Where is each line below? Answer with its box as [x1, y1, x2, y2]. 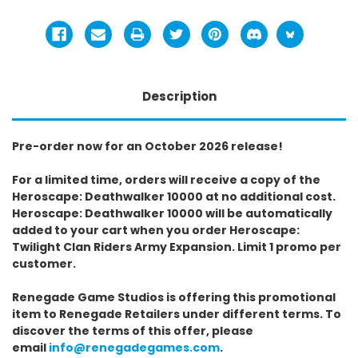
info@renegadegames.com [49, 339, 220, 356]
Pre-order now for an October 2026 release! [12, 137, 283, 154]
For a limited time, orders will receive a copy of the [12, 171, 320, 188]
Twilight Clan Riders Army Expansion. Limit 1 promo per [12, 238, 341, 255]
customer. [12, 255, 76, 272]
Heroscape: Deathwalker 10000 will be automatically [12, 205, 332, 221]
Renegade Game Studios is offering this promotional [12, 288, 336, 305]
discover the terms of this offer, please [12, 322, 253, 339]
